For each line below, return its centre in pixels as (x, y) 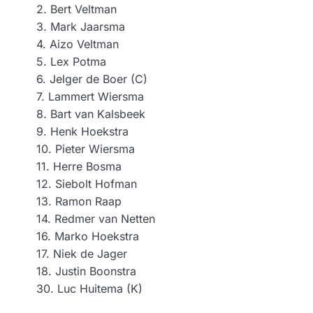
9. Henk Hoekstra (82, 131)
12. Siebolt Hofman (87, 183)
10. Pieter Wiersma (86, 148)
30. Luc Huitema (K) (89, 288)
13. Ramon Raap (79, 201)
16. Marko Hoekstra (88, 236)
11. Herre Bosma (79, 166)
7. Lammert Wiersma (90, 96)
